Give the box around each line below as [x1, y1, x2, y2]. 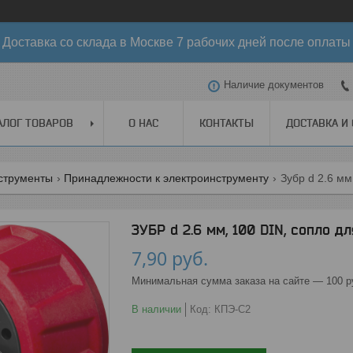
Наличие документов [224, 79, 324, 91]
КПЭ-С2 [214, 303, 251, 315]
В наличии [132, 303, 181, 315]
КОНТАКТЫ [199, 116, 254, 129]
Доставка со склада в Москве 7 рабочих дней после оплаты [2, 35, 351, 49]
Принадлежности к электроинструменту [64, 171, 269, 184]
